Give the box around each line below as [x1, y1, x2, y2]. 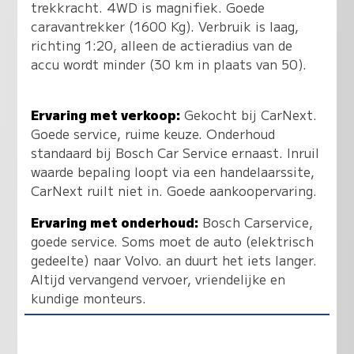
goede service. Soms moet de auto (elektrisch [31, 231, 314, 250]
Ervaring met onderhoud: [31, 212, 199, 232]
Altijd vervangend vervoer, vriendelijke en [31, 269, 286, 288]
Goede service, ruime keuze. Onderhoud [31, 123, 276, 143]
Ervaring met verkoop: [31, 104, 181, 124]
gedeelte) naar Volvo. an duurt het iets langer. [31, 250, 318, 269]
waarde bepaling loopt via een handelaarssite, [31, 161, 315, 181]
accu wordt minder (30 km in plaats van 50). [31, 54, 307, 73]
